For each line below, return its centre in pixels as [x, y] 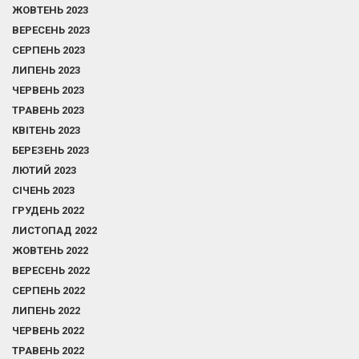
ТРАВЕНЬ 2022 [48, 351]
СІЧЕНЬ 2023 [43, 190]
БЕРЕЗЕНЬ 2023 [50, 150]
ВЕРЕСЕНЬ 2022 [51, 270]
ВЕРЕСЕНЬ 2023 [51, 30]
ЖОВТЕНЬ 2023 [50, 10]
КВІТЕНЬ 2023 [46, 130]
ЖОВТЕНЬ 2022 [50, 250]
